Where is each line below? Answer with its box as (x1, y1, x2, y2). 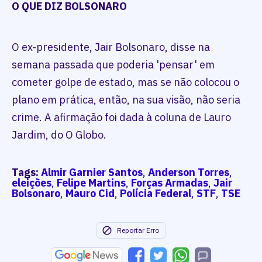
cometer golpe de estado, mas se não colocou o (12, 75, 239, 89)
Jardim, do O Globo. (12, 128, 109, 142)
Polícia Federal (120, 187, 191, 201)
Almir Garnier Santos (41, 166, 143, 180)
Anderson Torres (148, 166, 229, 180)
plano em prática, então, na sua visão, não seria (12, 93, 240, 107)
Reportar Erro (117, 226, 159, 235)
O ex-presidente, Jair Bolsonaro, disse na (12, 40, 210, 54)
